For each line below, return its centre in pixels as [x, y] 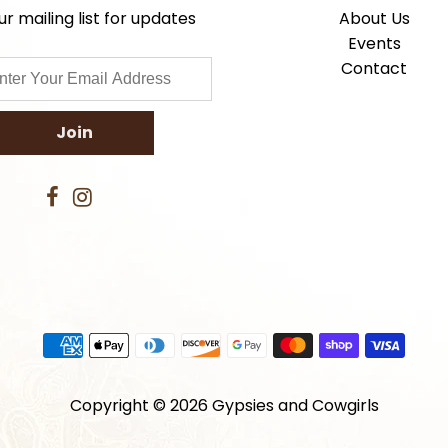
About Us [374, 19]
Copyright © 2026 [140, 405]
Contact [374, 69]
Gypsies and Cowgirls [295, 405]
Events [374, 44]
